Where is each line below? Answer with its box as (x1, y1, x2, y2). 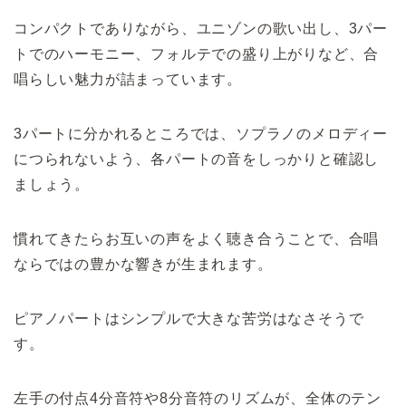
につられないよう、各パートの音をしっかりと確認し (14, 151, 380, 168)
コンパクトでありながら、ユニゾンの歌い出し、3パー (14, 21, 388, 37)
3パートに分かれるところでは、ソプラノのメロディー (14, 126, 388, 142)
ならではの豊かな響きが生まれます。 (14, 256, 273, 273)
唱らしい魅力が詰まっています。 (14, 72, 242, 88)
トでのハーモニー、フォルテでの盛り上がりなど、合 (14, 46, 380, 63)
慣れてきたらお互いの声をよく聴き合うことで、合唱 (14, 231, 380, 247)
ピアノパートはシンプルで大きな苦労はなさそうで (14, 311, 364, 327)
